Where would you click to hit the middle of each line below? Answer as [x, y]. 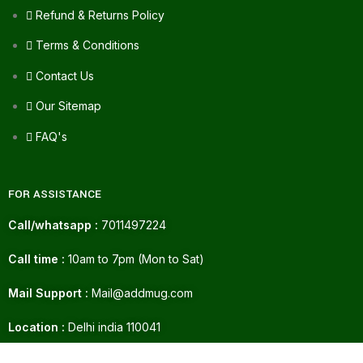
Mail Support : [48, 293]
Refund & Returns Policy [100, 15]
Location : [36, 327]
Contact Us [65, 75]
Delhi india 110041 [113, 327]
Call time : [36, 258]
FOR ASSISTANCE [55, 194]
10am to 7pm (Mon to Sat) [135, 258]
